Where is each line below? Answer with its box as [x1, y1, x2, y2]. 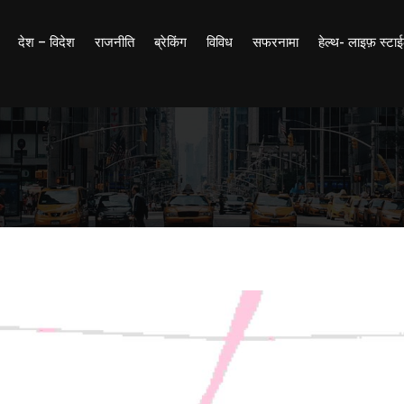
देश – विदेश [18, 34, 76, 50]
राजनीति [95, 34, 135, 50]
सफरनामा [252, 34, 299, 50]
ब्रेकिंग [154, 34, 188, 50]
